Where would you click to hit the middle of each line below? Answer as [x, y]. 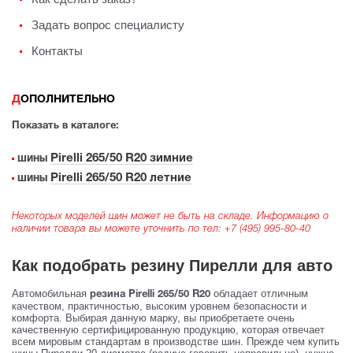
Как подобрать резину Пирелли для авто [172, 266]
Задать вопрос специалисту [108, 25]
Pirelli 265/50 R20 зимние [122, 159]
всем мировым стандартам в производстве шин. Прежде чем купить [176, 342]
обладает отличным [261, 294]
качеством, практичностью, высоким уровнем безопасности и [159, 307]
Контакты [57, 51]
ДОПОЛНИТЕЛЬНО [68, 100]
